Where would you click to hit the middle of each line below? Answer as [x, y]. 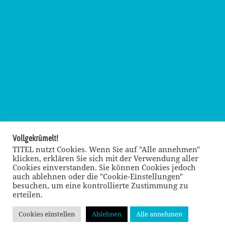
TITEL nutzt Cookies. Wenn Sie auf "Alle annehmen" [106, 149]
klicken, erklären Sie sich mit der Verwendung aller [105, 158]
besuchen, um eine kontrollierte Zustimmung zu [100, 185]
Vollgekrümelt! [35, 138]
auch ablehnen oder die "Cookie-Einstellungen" [98, 176]
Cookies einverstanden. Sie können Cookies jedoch [104, 167]
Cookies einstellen [47, 214]
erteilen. [28, 194]
